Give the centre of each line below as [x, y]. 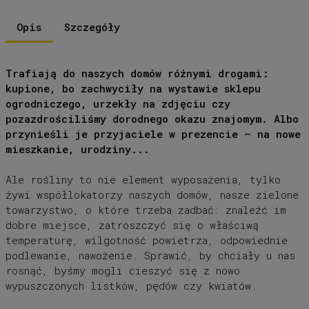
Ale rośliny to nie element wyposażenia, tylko [143, 179]
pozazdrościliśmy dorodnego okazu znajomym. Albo [152, 118]
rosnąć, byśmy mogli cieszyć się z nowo [122, 270]
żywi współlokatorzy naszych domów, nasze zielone [152, 194]
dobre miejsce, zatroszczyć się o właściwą [132, 225]
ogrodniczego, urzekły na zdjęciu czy [118, 103]
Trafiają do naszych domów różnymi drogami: [137, 73]
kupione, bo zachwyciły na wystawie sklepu [133, 88]
